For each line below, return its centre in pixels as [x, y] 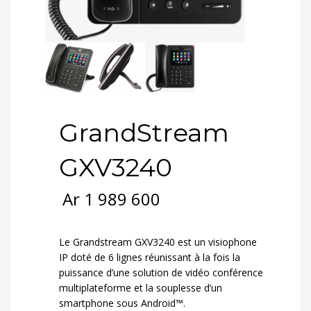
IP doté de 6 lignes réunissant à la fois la [150, 257]
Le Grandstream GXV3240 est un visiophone [158, 242]
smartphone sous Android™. [122, 303]
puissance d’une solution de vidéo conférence [161, 272]
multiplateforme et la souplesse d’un [141, 288]
